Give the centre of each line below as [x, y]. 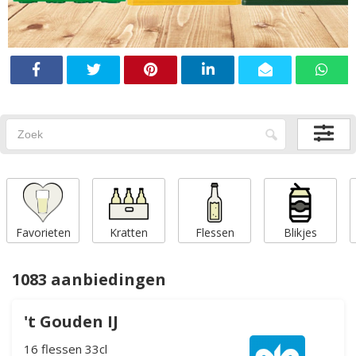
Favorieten [43, 232]
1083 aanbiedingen [89, 279]
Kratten [129, 232]
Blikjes [300, 232]
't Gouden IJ [71, 321]
